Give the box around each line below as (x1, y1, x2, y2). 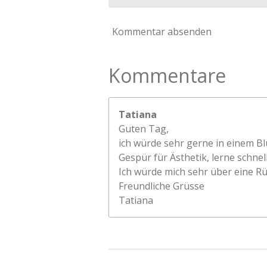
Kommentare (108, 62, 226, 88)
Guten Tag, (119, 122, 169, 135)
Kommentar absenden (112, 25, 212, 39)
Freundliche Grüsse (119, 179, 204, 193)
